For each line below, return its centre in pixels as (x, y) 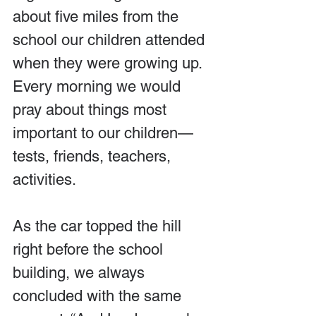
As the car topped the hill (99, 226)
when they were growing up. (109, 63)
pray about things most (92, 110)
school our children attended (111, 40)
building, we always (81, 273)
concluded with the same (99, 296)
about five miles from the (98, 17)
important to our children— (103, 133)
